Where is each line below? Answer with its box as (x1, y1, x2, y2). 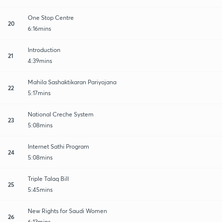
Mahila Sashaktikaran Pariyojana (28, 78, 116, 86)
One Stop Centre (28, 13, 74, 21)
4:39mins (28, 56, 52, 64)
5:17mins (28, 89, 51, 97)
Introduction (28, 46, 60, 54)
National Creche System (28, 110, 94, 118)
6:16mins (28, 24, 51, 32)
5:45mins (28, 185, 53, 193)
